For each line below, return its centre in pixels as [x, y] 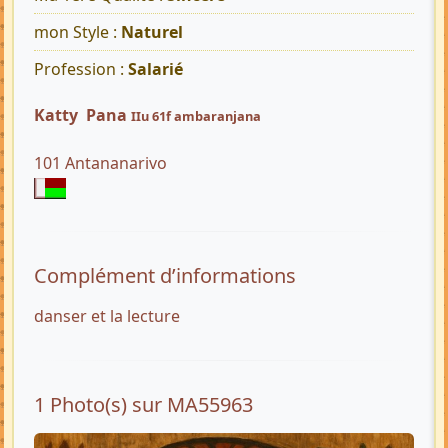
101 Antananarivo [100, 163]
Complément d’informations [165, 276]
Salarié [155, 69]
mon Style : [77, 32]
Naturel [152, 32]
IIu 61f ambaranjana [196, 116]
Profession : [81, 69]
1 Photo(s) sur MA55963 [143, 405]
